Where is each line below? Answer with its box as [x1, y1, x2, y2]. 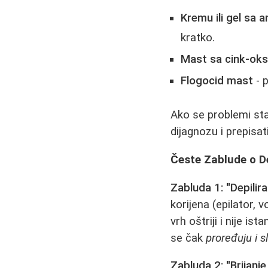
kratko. [181, 31, 215, 44]
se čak [170, 231, 206, 245]
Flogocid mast [181, 74, 254, 87]
